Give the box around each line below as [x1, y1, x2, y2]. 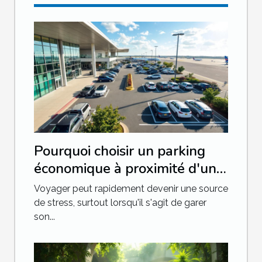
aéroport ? [34, 177, 99, 196]
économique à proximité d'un [34, 159, 216, 178]
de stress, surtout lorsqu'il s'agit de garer [34, 197, 206, 209]
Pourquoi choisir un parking [34, 142, 205, 161]
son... [34, 211, 55, 223]
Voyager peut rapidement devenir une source [34, 183, 228, 195]
